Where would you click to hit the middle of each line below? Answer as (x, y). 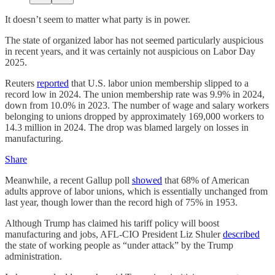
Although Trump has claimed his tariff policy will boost (112, 223)
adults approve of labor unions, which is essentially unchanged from (136, 191)
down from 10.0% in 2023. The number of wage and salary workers (137, 105)
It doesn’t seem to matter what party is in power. (98, 19)
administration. (33, 256)
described (241, 234)
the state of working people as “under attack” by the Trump (119, 245)
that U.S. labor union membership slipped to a (159, 83)
